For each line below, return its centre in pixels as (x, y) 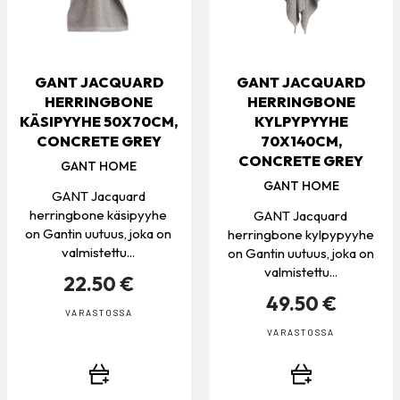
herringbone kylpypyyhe (300, 234)
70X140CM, (301, 141)
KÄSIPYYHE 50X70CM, (99, 121)
